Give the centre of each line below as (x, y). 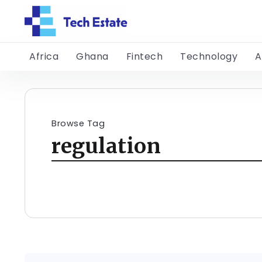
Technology (209, 57)
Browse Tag (78, 124)
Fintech (144, 57)
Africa (44, 57)
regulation (106, 146)
